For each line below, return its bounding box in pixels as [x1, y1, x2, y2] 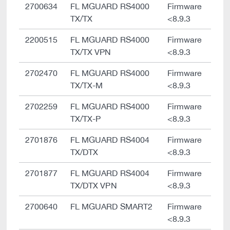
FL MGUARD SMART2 [70, 202, 152, 211]
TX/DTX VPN [70, 181, 117, 190]
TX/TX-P [70, 114, 101, 123]
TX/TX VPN [70, 47, 111, 56]
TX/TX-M [70, 81, 103, 90]
